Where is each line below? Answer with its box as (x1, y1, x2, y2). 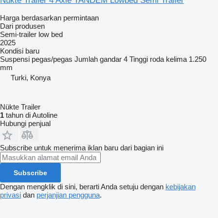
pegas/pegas (32, 54, 73, 63)
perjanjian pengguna (36, 190, 100, 199)
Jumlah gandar (74, 54, 122, 63)
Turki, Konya (11, 73, 51, 82)
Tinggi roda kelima (129, 54, 187, 63)
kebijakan (165, 182, 196, 191)
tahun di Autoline (4, 110, 57, 119)
